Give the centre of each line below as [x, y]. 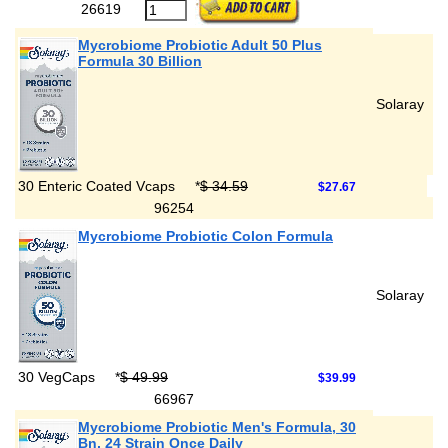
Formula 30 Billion [140, 61]
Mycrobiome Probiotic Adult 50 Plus [200, 45]
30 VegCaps [58, 377]
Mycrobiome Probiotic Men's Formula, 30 [217, 427]
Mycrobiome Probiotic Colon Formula [205, 236]
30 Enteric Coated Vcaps [98, 186]
